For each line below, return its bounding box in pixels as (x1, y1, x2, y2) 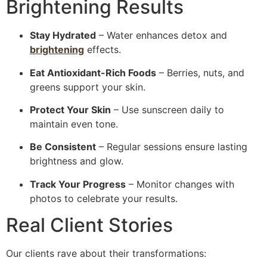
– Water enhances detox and (96, 29, 227, 42)
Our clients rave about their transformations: (6, 247, 206, 260)
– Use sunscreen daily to (111, 103, 224, 116)
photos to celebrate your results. (30, 192, 178, 204)
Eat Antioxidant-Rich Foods (30, 66, 156, 79)
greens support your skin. (30, 80, 145, 93)
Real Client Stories (6, 213, 173, 237)
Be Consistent (30, 141, 96, 153)
